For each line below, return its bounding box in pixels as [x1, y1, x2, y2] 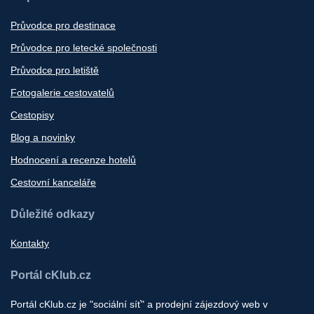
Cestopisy [11, 109, 54, 121]
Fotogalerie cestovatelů [11, 86, 114, 98]
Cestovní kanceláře [11, 176, 96, 188]
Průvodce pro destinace [11, 19, 116, 31]
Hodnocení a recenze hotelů [11, 153, 136, 165]
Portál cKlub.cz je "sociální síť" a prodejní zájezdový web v [11, 298, 268, 310]
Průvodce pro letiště [11, 64, 99, 76]
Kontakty [11, 237, 49, 249]
